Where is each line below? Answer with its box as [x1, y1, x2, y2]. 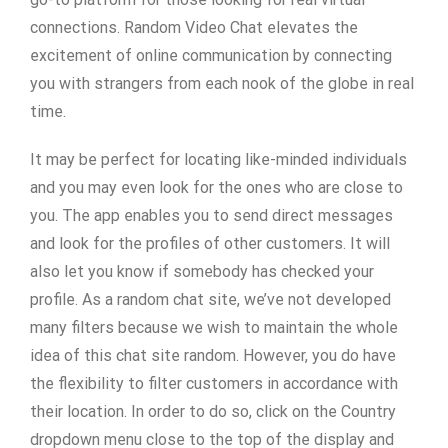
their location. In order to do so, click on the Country [30, 402, 396, 421]
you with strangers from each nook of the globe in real [30, 74, 414, 93]
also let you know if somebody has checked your [30, 262, 374, 281]
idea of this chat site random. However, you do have [30, 346, 396, 365]
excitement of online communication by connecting [30, 46, 392, 65]
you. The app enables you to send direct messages [30, 206, 393, 225]
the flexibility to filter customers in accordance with [30, 374, 398, 393]
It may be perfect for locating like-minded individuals [30, 150, 407, 169]
